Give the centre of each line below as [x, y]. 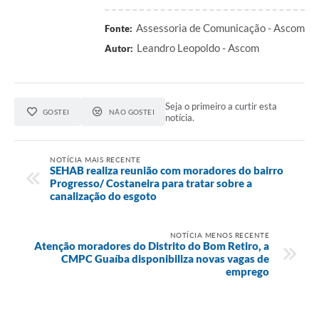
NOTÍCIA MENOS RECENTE [219, 235]
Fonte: [119, 28]
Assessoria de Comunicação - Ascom [220, 27]
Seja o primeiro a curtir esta [221, 106]
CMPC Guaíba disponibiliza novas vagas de [165, 258]
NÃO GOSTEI [132, 111]
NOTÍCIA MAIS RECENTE [95, 159]
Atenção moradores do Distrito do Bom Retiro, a [152, 245]
